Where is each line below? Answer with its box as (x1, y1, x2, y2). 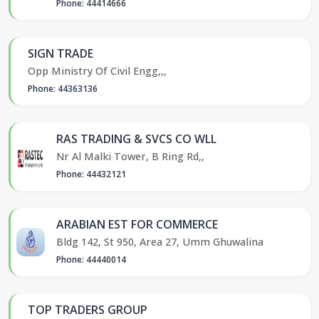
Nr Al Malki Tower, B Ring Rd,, (56, 149, 204, 163)
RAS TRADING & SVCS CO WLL (56, 130, 216, 147)
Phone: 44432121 (56, 167, 126, 180)
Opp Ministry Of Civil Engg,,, (28, 63, 167, 78)
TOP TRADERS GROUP (28, 301, 147, 318)
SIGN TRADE (28, 45, 93, 61)
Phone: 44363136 (28, 82, 98, 95)
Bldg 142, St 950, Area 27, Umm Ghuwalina (56, 234, 263, 249)
